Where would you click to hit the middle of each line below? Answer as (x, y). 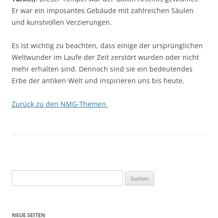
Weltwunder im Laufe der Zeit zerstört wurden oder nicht (105, 57)
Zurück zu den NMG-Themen (60, 104)
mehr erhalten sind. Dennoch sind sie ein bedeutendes (102, 69)
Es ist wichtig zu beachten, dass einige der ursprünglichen (107, 45)
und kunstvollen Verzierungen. (62, 22)
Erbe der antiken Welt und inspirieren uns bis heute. (98, 81)
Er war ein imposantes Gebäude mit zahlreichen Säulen (103, 10)
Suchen (22, 176)
